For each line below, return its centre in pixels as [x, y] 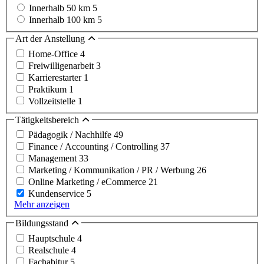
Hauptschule [53, 238]
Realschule [50, 250]
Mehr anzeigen [42, 204]
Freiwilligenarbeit [62, 65]
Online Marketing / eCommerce [88, 182]
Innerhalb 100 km [63, 20]
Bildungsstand [43, 223]
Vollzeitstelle [53, 101]
